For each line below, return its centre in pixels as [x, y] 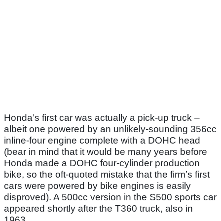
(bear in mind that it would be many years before [106, 152]
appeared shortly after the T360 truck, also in [98, 209]
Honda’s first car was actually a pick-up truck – [102, 118]
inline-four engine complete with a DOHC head [102, 141]
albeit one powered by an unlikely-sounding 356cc [110, 129]
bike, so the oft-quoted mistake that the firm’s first [107, 175]
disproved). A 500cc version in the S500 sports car [110, 197]
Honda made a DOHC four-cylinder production [102, 163]
